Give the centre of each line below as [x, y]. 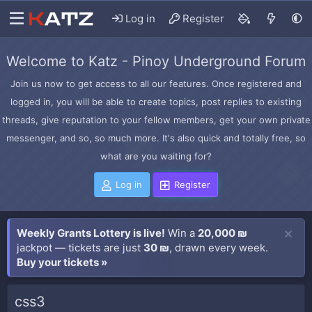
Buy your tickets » [62, 262]
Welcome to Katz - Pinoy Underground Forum [156, 61]
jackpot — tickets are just [80, 248]
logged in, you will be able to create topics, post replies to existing [156, 102]
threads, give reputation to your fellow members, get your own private [156, 120]
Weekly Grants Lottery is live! [91, 233]
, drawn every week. [219, 248]
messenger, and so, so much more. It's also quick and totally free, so [156, 138]
